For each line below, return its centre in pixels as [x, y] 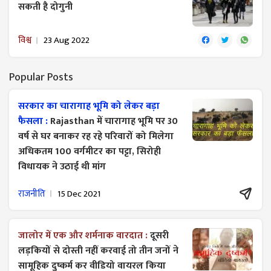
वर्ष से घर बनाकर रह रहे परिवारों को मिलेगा [96, 137]
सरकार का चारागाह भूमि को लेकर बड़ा [89, 106]
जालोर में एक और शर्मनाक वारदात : [84, 236]
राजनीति [32, 194]
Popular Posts [41, 78]
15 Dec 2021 [79, 194]
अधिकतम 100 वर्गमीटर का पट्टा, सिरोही [90, 152]
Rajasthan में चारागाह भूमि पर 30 [114, 122]
